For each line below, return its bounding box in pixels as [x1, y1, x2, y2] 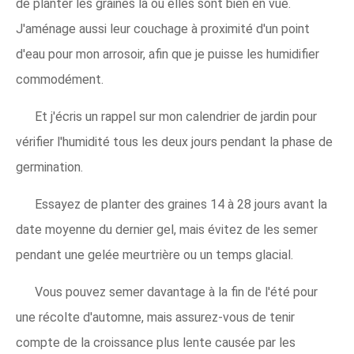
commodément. [16, 72, 104, 88]
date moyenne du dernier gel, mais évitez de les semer [16, 222, 318, 238]
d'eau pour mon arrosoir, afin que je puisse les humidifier [16, 47, 319, 62]
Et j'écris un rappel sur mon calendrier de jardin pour [35, 109, 317, 125]
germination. [16, 160, 83, 175]
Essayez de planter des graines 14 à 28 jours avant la [35, 197, 327, 213]
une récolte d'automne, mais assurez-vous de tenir [16, 310, 295, 326]
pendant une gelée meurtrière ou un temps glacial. [16, 247, 293, 263]
